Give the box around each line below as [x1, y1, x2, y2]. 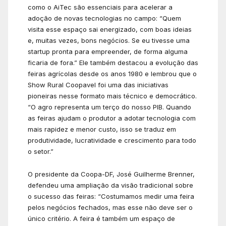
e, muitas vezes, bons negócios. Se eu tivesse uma [28, 36, 190, 44]
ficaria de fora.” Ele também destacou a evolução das [28, 58, 198, 67]
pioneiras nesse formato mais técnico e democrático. [28, 91, 197, 100]
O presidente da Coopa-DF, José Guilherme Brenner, [28, 170, 195, 179]
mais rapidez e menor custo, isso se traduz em [28, 125, 176, 133]
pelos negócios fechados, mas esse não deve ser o [28, 203, 193, 212]
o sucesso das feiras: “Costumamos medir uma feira [28, 192, 194, 201]
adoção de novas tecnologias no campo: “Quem [28, 14, 181, 22]
